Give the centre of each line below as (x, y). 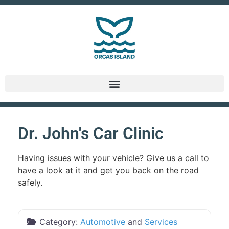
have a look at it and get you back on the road (108, 170)
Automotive (103, 222)
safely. (30, 183)
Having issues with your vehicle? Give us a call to (113, 158)
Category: (60, 222)
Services (161, 222)
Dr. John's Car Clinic (91, 134)
